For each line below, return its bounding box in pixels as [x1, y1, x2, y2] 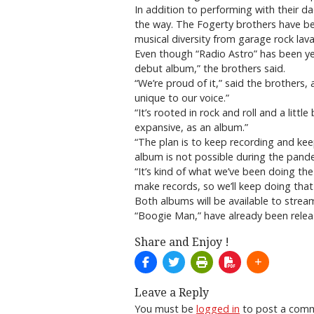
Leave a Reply [135, 286, 209, 300]
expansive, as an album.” [135, 121, 248, 135]
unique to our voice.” [135, 91, 229, 105]
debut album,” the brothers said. [135, 62, 285, 76]
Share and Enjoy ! [135, 235, 229, 250]
